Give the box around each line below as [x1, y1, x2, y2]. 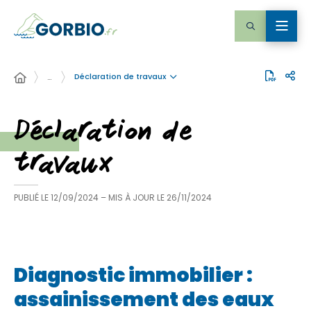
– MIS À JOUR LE [101, 192, 167, 203]
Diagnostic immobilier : [14, 262, 253, 289]
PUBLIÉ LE [14, 192, 49, 203]
